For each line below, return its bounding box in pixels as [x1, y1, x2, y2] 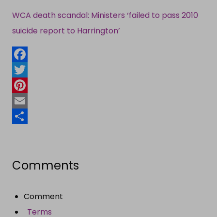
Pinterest [12, 94, 47, 106]
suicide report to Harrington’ [12, 25, 120, 36]
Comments [12, 157, 79, 173]
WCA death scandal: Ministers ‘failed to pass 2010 [12, 9, 198, 21]
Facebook [12, 63, 50, 75]
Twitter [12, 79, 40, 91]
